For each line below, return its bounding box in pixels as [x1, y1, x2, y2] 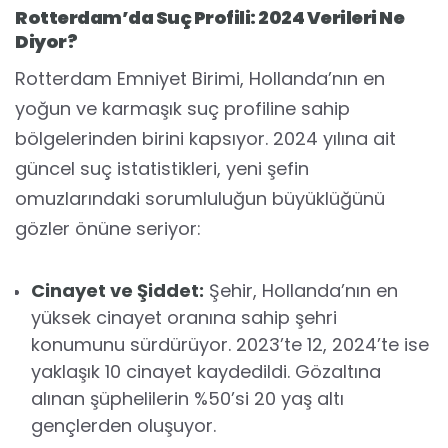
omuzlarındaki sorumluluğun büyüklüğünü [15, 186, 385, 211]
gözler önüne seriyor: [15, 216, 201, 241]
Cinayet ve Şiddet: [31, 278, 204, 303]
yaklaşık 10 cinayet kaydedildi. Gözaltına [31, 359, 381, 384]
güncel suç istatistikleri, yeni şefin [15, 156, 309, 181]
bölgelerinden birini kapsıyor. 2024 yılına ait [15, 126, 396, 151]
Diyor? [15, 29, 77, 54]
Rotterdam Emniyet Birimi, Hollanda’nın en [15, 66, 385, 91]
